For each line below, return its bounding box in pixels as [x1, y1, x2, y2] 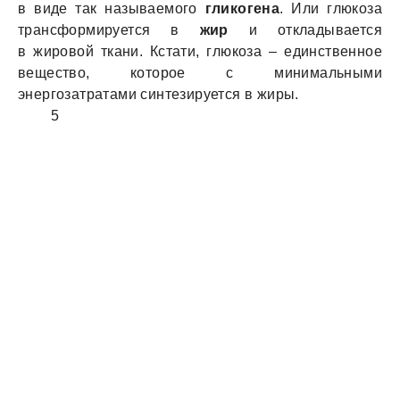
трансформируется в [18, 22, 200, 37]
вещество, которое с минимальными [18, 65, 382, 80]
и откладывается [228, 22, 382, 37]
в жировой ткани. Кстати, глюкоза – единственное [18, 44, 382, 59]
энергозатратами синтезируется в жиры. [18, 87, 299, 102]
